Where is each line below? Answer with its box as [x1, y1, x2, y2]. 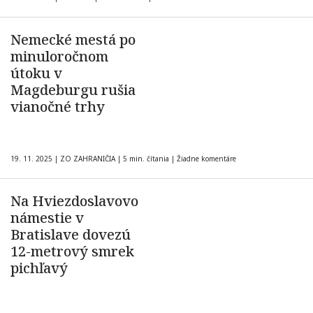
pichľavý [10, 259, 68, 277]
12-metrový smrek [10, 242, 134, 261]
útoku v [10, 64, 62, 82]
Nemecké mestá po [10, 30, 136, 49]
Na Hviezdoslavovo [10, 191, 138, 210]
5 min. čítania [121, 154, 171, 163]
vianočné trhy [10, 97, 105, 116]
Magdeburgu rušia [10, 80, 136, 99]
